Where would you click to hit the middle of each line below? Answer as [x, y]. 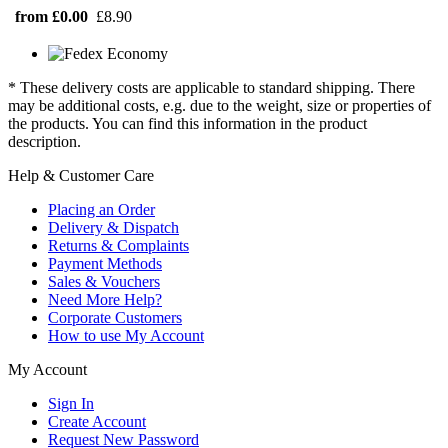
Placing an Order [101, 209]
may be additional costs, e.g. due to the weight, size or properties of [219, 105]
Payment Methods [105, 263]
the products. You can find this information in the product [187, 123]
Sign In [71, 403]
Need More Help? [105, 299]
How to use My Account [126, 335]
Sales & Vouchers [104, 281]
